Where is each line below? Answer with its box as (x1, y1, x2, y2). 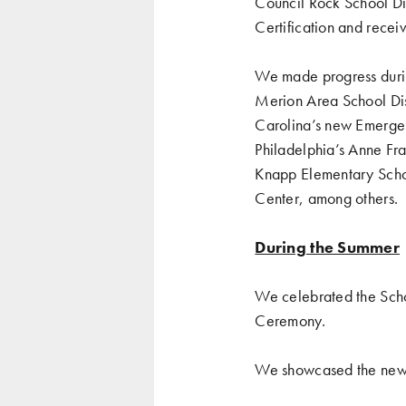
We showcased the (255, 358, 381, 380)
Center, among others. (255, 187, 399, 208)
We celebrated (255, 285, 357, 306)
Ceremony (255, 309, 322, 331)
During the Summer (255, 236, 400, 257)
